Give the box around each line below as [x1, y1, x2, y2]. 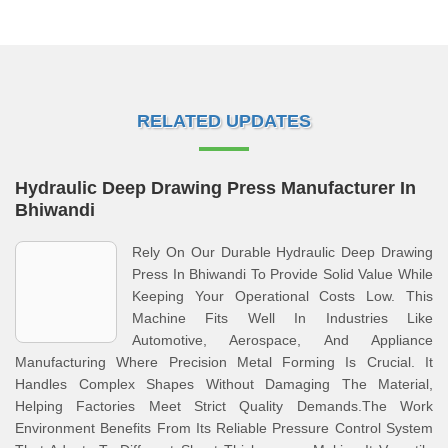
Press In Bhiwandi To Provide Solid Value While [132, 266, 433, 282]
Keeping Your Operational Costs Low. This [132, 288, 433, 304]
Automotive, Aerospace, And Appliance [132, 332, 433, 348]
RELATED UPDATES [137, 111, 311, 131]
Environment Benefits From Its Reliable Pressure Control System [15, 420, 433, 436]
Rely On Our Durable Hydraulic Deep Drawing [132, 244, 433, 260]
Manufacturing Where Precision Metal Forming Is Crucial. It [15, 354, 433, 370]
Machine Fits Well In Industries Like [132, 310, 433, 326]
